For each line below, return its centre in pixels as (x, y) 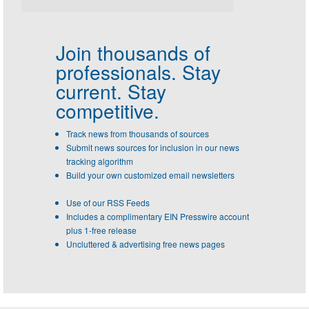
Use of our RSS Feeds (108, 202)
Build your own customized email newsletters (150, 175)
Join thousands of (133, 52)
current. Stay (111, 91)
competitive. (108, 110)
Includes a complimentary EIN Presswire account (158, 216)
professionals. (116, 71)
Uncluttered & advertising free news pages (146, 243)
